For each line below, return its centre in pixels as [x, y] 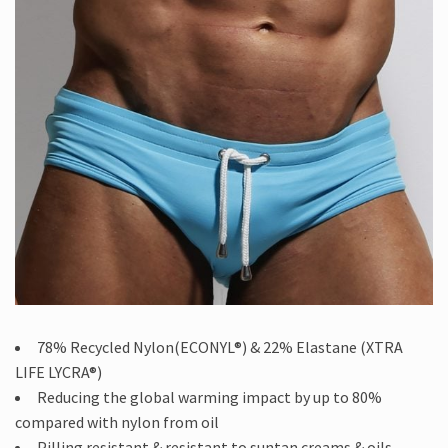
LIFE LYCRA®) [58, 372]
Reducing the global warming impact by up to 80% [209, 397]
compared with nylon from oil [117, 422]
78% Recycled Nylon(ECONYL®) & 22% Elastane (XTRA [220, 347]
